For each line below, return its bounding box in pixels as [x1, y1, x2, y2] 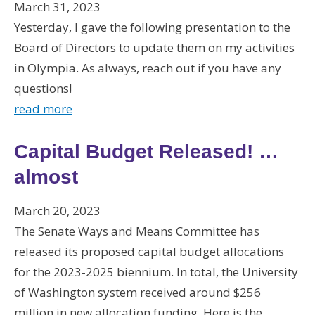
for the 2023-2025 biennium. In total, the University [14, 263, 298, 280]
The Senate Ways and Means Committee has [14, 222, 259, 239]
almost [14, 166, 78, 188]
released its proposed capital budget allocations [14, 243, 284, 259]
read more [14, 101, 72, 117]
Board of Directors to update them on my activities [14, 39, 295, 56]
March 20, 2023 [14, 202, 101, 219]
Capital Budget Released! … [14, 141, 278, 162]
